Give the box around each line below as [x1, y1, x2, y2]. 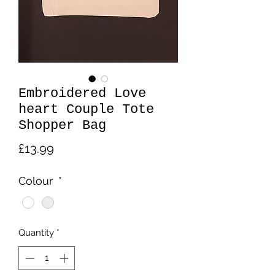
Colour [18, 174, 56, 187]
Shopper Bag [18, 118, 106, 133]
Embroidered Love [18, 86, 146, 101]
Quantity [18, 227, 54, 239]
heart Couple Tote [18, 102, 154, 117]
